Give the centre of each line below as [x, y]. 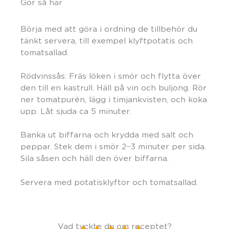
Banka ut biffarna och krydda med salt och [107, 135]
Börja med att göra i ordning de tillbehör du [109, 29]
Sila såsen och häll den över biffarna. [95, 158]
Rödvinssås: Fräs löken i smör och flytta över [111, 76]
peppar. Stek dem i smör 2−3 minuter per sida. [113, 147]
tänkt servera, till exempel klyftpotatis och [107, 40]
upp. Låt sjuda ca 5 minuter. [76, 111]
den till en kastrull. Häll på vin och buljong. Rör [113, 88]
